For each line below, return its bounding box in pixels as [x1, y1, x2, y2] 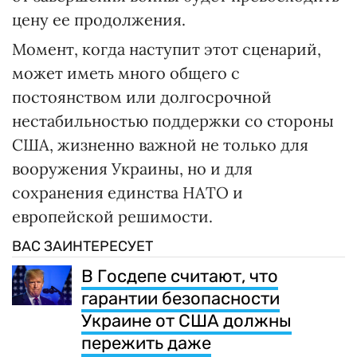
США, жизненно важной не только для [12, 134, 308, 155]
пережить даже [81, 331, 211, 354]
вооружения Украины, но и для [12, 158, 253, 178]
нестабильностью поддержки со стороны [12, 110, 334, 131]
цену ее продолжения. [12, 9, 186, 29]
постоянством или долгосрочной [12, 86, 272, 107]
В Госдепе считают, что [81, 265, 278, 287]
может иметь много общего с [12, 62, 240, 83]
